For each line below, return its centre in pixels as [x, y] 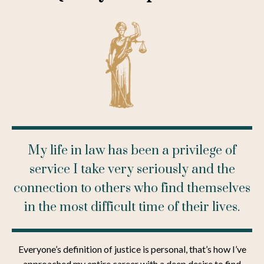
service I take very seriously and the [132, 170]
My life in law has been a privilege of [132, 151]
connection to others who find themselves [132, 189]
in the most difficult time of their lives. [132, 207]
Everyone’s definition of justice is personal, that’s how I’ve [132, 249]
